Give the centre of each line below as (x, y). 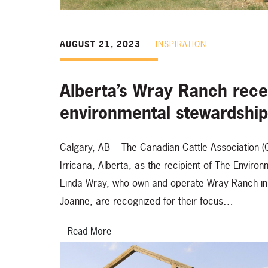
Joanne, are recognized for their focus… (147, 200)
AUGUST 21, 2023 (100, 44)
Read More (89, 231)
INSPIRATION (181, 44)
